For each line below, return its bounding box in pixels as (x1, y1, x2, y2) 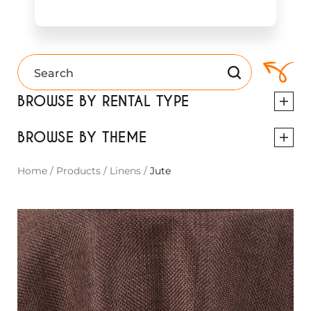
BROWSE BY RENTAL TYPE (17, 92, 190, 110)
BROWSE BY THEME (17, 128, 147, 146)
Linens (110, 165, 141, 177)
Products (56, 165, 101, 177)
